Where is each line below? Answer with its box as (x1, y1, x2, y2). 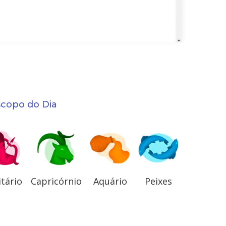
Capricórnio (31, 175, 82, 187)
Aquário (93, 175, 127, 187)
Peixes (145, 175, 172, 187)
